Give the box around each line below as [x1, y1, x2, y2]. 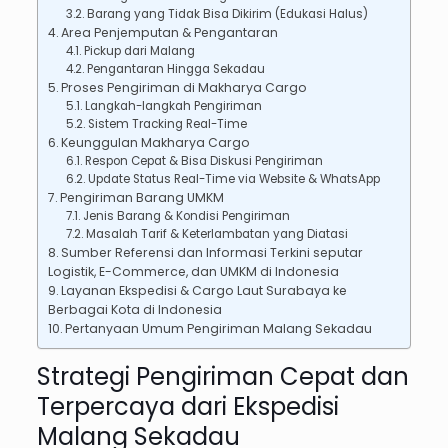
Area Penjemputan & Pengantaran [61, 23, 279, 41]
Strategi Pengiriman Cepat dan [36, 359, 409, 393]
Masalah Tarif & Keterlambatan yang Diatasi [85, 225, 348, 242]
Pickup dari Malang [83, 42, 195, 59]
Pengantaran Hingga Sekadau [86, 60, 265, 77]
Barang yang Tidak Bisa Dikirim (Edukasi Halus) [86, 5, 368, 22]
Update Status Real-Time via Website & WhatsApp [87, 170, 380, 187]
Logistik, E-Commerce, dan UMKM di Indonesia [47, 262, 339, 280]
